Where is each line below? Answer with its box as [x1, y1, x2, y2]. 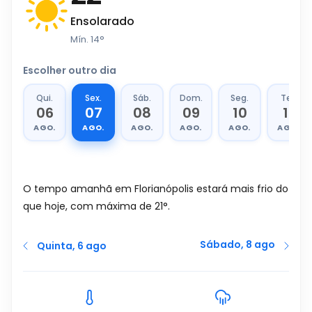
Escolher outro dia [23, 63, 116, 77]
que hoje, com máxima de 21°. [23, 199, 170, 213]
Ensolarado [70, 13, 134, 29]
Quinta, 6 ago [37, 239, 107, 253]
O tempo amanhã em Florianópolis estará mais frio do [23, 182, 288, 196]
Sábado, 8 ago [200, 237, 275, 251]
